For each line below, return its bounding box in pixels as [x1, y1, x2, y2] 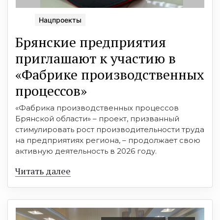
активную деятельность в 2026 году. [15, 146, 157, 156]
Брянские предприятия [15, 33, 166, 52]
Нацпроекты [39, 16, 82, 25]
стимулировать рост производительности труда [15, 125, 204, 135]
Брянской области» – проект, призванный [15, 114, 179, 124]
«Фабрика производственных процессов [15, 103, 179, 113]
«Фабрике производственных [15, 65, 204, 84]
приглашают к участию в [15, 49, 176, 68]
